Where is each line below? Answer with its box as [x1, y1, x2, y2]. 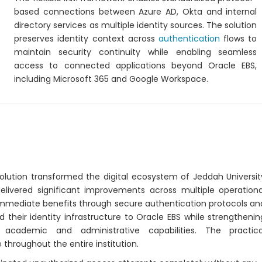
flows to [220, 33, 257, 44]
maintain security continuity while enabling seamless [14, 46, 257, 58]
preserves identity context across [14, 33, 158, 44]
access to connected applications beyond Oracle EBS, [14, 60, 257, 71]
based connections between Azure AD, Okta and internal [14, 6, 257, 18]
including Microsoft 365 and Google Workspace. [14, 73, 209, 85]
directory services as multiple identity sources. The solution [14, 19, 257, 31]
